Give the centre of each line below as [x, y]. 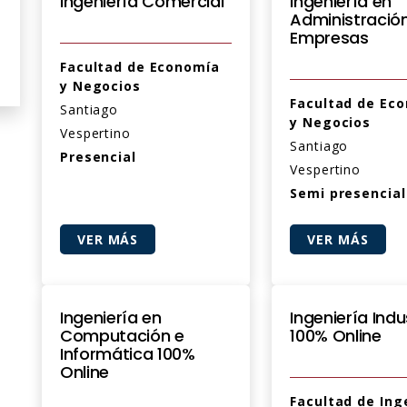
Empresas [329, 38]
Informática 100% [128, 354]
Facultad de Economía [140, 67]
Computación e [122, 336]
